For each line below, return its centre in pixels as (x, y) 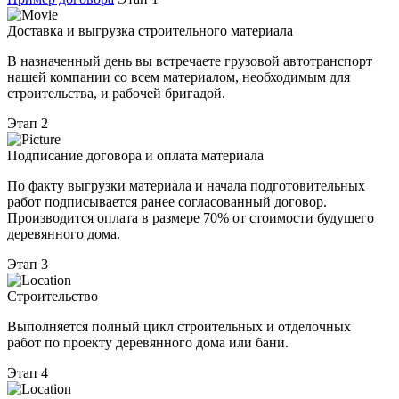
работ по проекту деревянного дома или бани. (148, 343)
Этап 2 (28, 124)
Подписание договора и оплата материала (135, 156)
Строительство (53, 297)
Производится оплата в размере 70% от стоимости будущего (191, 218)
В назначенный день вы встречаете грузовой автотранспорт (190, 61)
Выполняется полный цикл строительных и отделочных (179, 327)
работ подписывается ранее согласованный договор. (167, 202)
